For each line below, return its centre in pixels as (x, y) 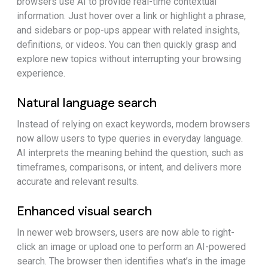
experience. (41, 74)
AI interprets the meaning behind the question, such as (130, 153)
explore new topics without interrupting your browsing (129, 59)
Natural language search (87, 103)
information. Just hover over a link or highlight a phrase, (131, 16)
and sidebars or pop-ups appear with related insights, (128, 31)
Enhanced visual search (84, 211)
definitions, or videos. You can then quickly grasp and (127, 45)
